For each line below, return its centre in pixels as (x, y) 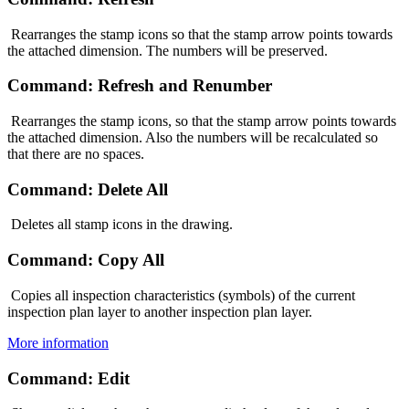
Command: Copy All (86, 260)
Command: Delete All (88, 189)
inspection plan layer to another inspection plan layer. (160, 311)
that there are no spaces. (76, 154)
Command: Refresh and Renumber (140, 86)
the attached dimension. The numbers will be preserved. (168, 50)
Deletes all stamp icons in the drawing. (120, 225)
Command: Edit (68, 378)
